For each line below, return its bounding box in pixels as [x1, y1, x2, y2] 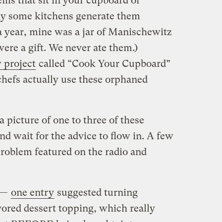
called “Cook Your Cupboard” [36, 57, 170, 69]
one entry [10, 186, 54, 198]
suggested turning [54, 186, 138, 198]
